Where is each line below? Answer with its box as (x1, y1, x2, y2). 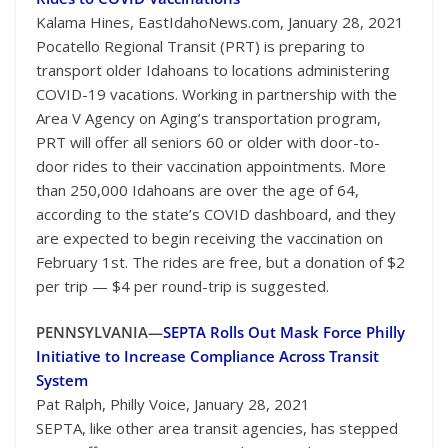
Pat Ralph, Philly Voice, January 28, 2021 (36, 394, 310, 414)
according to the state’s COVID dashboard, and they (36, 203, 396, 224)
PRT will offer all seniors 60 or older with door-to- (36, 131, 380, 152)
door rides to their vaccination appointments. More (36, 155, 386, 176)
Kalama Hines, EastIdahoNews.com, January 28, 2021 (36, 11, 404, 32)
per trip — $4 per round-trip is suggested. (36, 275, 329, 296)
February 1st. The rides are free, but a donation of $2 (36, 251, 405, 272)
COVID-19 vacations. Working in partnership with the (36, 83, 397, 104)
